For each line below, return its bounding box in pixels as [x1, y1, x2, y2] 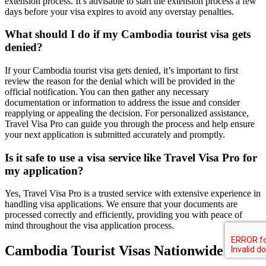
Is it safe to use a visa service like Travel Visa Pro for [5, 151, 257, 164]
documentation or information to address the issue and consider [5, 97, 240, 107]
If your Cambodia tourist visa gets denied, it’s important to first [5, 65, 238, 75]
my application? [5, 164, 84, 177]
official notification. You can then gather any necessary [5, 86, 209, 97]
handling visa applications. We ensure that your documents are [5, 199, 237, 210]
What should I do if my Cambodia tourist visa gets [5, 28, 251, 41]
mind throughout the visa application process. [5, 220, 174, 231]
